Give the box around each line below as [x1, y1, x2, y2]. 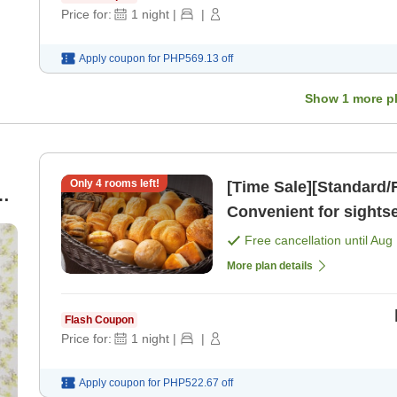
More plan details [227, 259, 313, 272]
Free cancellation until [245, 233, 370, 248]
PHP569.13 [163, 52, 219, 66]
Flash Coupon [65, 313, 134, 326]
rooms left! [101, 177, 160, 191]
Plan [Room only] [227, 228, 358, 246]
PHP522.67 [163, 376, 219, 389]
